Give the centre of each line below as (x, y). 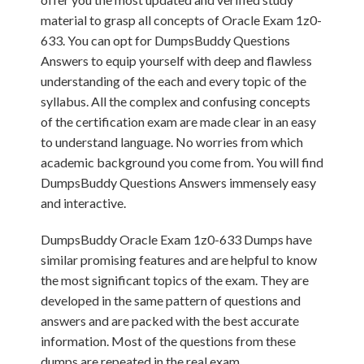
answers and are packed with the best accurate (170, 321)
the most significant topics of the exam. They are (175, 280)
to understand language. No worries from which (172, 142)
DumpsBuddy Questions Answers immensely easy (178, 182)
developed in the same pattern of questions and (171, 300)
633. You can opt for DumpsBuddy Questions (165, 40)
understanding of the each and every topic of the (173, 81)
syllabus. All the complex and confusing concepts (175, 101)
